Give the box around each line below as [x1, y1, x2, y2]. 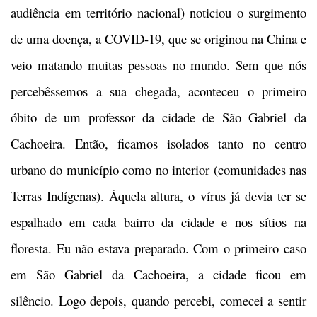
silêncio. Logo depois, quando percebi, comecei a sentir [11, 292, 306, 309]
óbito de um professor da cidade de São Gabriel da [11, 108, 306, 126]
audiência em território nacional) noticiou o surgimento [11, 4, 306, 21]
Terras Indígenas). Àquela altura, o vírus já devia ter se [11, 187, 306, 204]
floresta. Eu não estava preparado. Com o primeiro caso [11, 239, 306, 257]
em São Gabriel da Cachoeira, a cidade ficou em [11, 265, 306, 283]
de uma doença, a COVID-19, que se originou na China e [11, 30, 306, 47]
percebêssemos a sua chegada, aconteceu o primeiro [11, 82, 306, 100]
